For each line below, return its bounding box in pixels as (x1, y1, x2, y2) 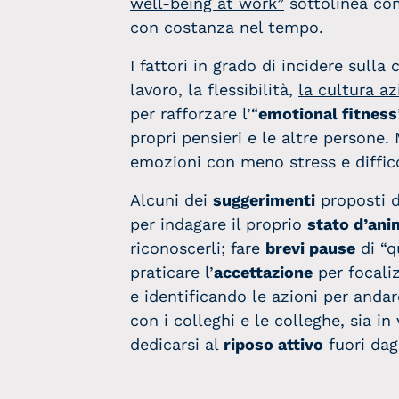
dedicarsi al (130, 335, 224, 354)
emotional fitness (258, 104, 397, 123)
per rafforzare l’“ (130, 104, 258, 123)
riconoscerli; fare (130, 239, 265, 257)
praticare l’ (130, 263, 214, 281)
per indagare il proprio (130, 215, 307, 233)
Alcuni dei (130, 191, 213, 209)
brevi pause (265, 239, 355, 257)
